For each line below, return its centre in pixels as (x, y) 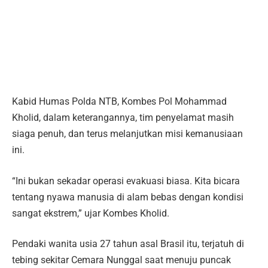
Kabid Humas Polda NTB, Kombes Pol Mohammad (119, 102)
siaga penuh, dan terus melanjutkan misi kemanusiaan (127, 134)
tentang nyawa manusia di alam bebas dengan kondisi (128, 197)
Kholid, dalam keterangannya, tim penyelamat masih (123, 118)
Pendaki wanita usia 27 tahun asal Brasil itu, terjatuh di (128, 244)
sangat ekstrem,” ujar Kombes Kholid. (91, 213)
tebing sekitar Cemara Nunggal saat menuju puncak (121, 260)
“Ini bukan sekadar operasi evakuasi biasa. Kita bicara (126, 181)
